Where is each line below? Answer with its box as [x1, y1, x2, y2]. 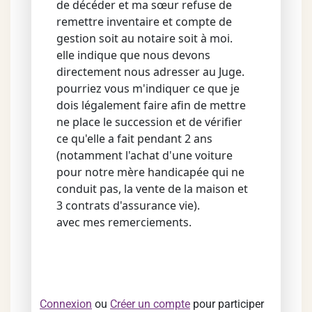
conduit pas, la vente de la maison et [56, 181, 248, 196]
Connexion [40, 297, 92, 311]
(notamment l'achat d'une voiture [56, 148, 233, 163]
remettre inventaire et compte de [56, 14, 232, 29]
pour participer [190, 297, 264, 311]
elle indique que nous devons [56, 47, 210, 63]
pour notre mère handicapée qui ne [56, 164, 244, 180]
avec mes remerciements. [56, 214, 192, 230]
